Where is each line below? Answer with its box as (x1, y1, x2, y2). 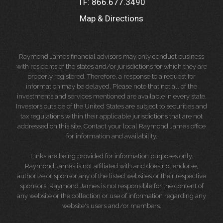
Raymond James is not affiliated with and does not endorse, (25, 162, 198, 170)
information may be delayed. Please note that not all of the (26, 82, 197, 90)
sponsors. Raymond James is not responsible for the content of (19, 182, 204, 190)
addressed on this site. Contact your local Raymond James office (17, 122, 206, 130)
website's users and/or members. (62, 202, 161, 210)
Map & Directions (80, 13, 143, 23)
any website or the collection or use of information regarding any (17, 192, 206, 200)
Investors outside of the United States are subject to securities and (16, 102, 207, 110)
